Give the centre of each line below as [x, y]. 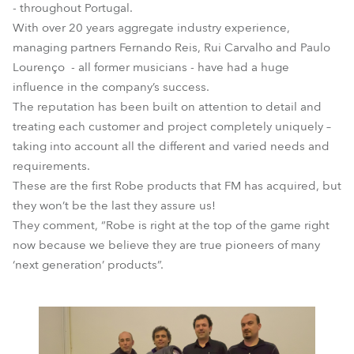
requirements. [51, 166]
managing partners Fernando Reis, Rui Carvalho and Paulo [171, 47]
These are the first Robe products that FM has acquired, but [177, 186]
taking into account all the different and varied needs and [171, 146]
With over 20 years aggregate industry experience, [151, 28]
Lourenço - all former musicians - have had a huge [151, 67]
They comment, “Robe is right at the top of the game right [171, 225]
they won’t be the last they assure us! [114, 205]
